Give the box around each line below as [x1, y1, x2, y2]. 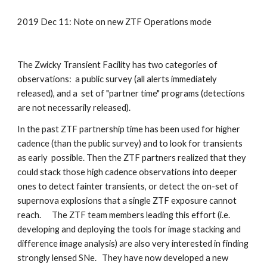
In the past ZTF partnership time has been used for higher [17, 124, 241, 134]
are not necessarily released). [17, 103, 135, 113]
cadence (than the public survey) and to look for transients [17, 138, 243, 148]
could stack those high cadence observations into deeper [17, 167, 238, 177]
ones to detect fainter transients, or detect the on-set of [17, 181, 239, 191]
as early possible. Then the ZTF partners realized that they [17, 153, 247, 163]
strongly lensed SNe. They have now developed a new [17, 253, 229, 263]
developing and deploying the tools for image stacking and [17, 224, 241, 234]
